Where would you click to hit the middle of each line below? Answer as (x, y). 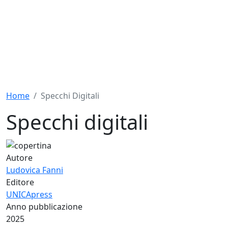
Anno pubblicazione (44, 206)
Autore (19, 158)
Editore (20, 182)
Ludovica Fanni (35, 170)
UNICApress (29, 194)
